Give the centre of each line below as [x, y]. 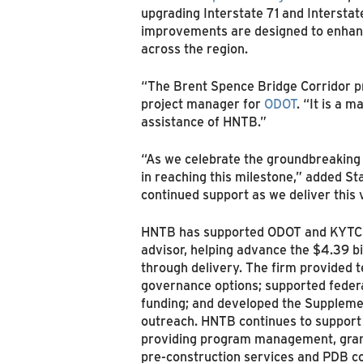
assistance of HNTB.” [204, 121]
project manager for [203, 103]
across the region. [194, 48]
